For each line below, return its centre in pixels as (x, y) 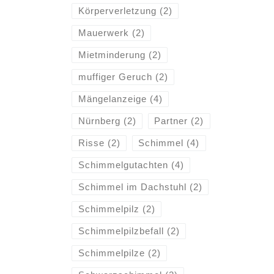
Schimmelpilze (111, 253)
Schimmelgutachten (123, 165)
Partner (171, 121)
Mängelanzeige (112, 99)
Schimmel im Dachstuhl (132, 187)
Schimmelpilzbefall (121, 231)
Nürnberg (99, 121)
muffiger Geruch (115, 77)
